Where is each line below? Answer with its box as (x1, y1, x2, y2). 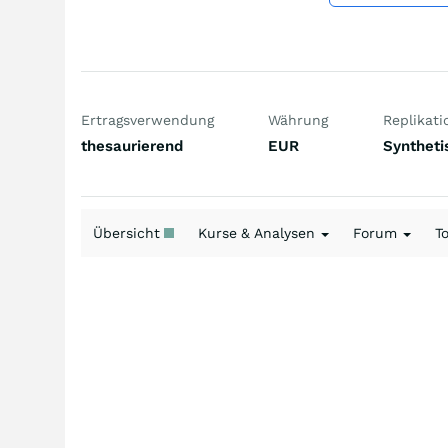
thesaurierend (81, 137, 183, 155)
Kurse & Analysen (198, 225, 319, 241)
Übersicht (93, 225, 164, 241)
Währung (268, 112, 329, 128)
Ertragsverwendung (81, 112, 214, 128)
